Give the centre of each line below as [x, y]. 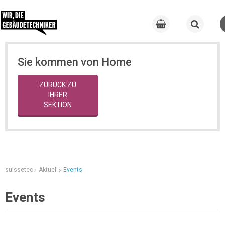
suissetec [19, 170]
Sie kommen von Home [75, 62]
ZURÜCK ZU [58, 85]
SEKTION [58, 105]
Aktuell [48, 170]
